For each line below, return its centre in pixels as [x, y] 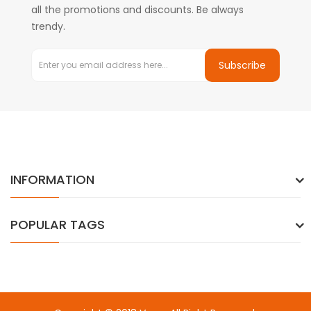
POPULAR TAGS [58, 225]
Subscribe [242, 65]
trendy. [48, 26]
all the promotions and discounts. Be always [137, 10]
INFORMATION [52, 179]
